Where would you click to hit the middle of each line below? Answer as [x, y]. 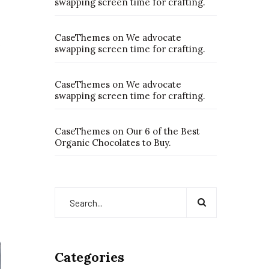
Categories [89, 257]
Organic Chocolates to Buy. [113, 143]
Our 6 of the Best [163, 131]
